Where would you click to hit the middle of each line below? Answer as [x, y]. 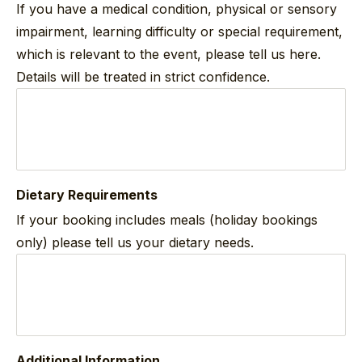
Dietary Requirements [87, 194]
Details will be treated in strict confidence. [143, 76]
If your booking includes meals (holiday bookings [167, 219]
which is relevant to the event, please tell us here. [168, 54]
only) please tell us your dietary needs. [135, 242]
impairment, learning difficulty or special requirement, [179, 31]
